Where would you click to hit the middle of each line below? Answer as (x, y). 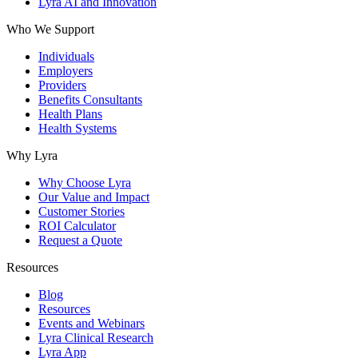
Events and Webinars (91, 323)
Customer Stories (82, 211)
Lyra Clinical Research (96, 337)
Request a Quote (80, 240)
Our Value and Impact (94, 197)
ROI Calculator (77, 225)
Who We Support (50, 29)
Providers (62, 85)
